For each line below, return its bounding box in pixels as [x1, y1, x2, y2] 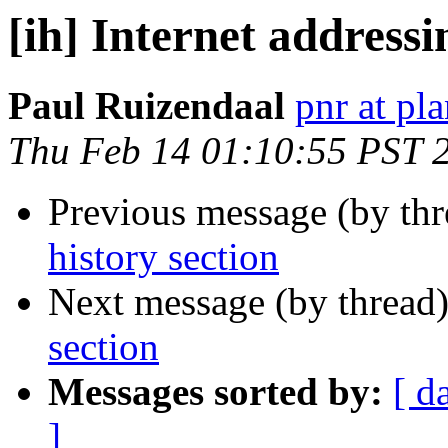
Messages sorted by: [48, 370, 383, 414]
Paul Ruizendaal [8, 84, 285, 128]
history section [48, 235, 279, 279]
